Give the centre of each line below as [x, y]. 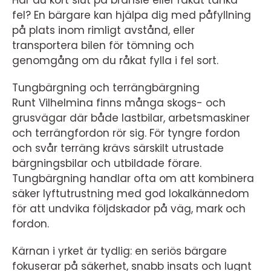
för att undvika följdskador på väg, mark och [129, 209]
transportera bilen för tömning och [103, 45]
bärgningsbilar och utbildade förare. [107, 163]
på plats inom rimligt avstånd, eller [103, 30]
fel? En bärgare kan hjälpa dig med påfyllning [132, 15]
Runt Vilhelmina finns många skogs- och [119, 103]
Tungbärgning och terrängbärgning [106, 88]
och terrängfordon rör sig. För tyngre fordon [126, 133]
